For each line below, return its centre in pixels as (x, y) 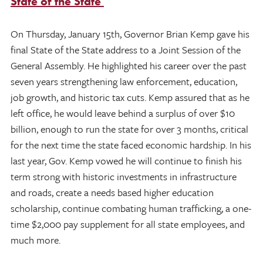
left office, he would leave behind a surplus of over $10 (123, 113)
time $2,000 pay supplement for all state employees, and (128, 224)
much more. (36, 240)
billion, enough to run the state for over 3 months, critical (129, 129)
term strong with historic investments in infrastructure (124, 176)
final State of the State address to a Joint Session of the (126, 49)
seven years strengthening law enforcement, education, (124, 81)
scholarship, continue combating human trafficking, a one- (131, 208)
